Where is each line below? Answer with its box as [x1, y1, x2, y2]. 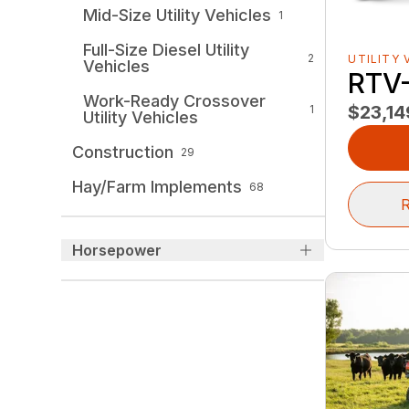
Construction [72, 142, 174, 163]
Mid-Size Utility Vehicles [83, 5, 272, 26]
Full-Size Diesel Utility [83, 40, 250, 60]
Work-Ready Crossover [83, 91, 267, 111]
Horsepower [72, 241, 163, 260]
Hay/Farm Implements [72, 177, 243, 197]
